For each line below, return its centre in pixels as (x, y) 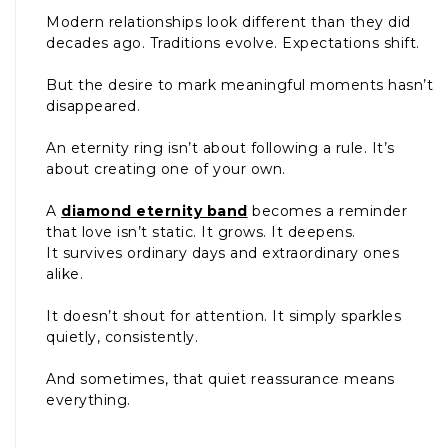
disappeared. (93, 105)
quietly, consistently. (122, 336)
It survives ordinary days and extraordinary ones (222, 252)
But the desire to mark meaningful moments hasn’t (239, 84)
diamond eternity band (154, 210)
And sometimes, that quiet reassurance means (220, 378)
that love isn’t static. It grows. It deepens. (203, 231)
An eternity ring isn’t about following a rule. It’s (220, 147)
